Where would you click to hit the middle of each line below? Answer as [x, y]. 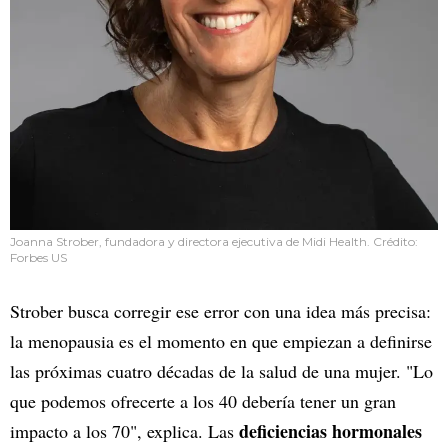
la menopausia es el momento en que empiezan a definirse [221, 341]
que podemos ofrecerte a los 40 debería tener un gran [203, 401]
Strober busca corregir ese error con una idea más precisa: [220, 311]
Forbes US [38, 258]
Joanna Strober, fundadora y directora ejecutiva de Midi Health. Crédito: [214, 242]
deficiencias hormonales [330, 431]
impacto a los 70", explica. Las [124, 431]
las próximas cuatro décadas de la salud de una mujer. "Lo [221, 371]
